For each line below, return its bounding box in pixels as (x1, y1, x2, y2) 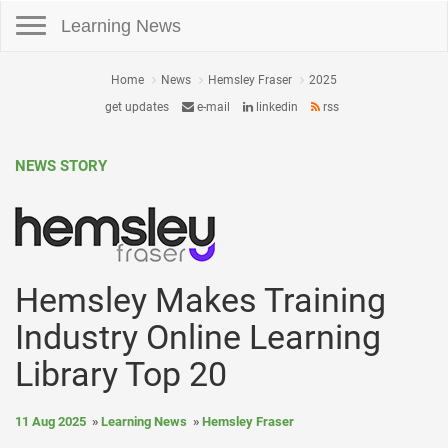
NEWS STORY (15, 157, 107, 175)
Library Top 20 (15, 354, 227, 394)
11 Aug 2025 (15, 414, 86, 429)
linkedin (252, 100, 298, 114)
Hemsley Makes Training (15, 280, 386, 320)
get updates (104, 100, 169, 114)
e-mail (193, 100, 230, 114)
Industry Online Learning (15, 317, 381, 357)
